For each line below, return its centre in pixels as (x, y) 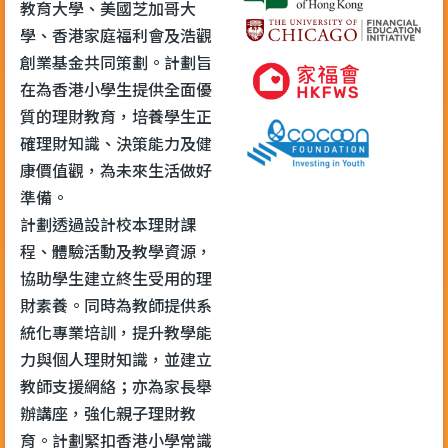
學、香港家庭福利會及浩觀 (116, 34)
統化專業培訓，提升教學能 (116, 331)
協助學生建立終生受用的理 (116, 277)
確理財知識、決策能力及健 (116, 142)
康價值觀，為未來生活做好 (116, 169)
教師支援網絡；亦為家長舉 (116, 385)
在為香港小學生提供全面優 (116, 88)
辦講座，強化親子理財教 (108, 412)
